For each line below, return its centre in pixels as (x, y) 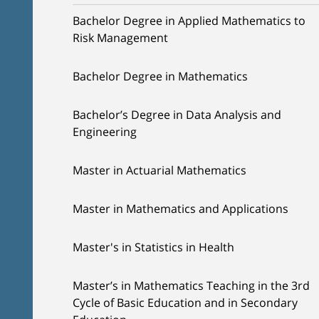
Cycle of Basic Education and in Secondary (185, 303)
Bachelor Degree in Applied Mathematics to (189, 21)
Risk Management (120, 38)
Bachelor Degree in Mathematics (160, 76)
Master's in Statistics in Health (153, 247)
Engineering (105, 132)
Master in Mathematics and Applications (181, 209)
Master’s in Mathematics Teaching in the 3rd (191, 286)
